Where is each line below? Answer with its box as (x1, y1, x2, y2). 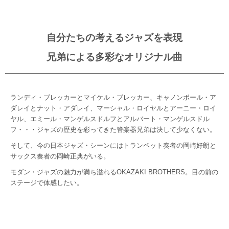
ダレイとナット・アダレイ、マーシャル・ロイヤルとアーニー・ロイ (10, 104, 216, 112)
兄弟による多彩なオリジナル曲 (47, 50, 182, 63)
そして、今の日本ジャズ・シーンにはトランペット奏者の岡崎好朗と (10, 142, 216, 149)
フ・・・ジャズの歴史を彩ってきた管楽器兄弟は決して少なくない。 (10, 126, 216, 133)
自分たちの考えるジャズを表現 (47, 30, 182, 44)
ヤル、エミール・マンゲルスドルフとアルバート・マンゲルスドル (10, 115, 210, 123)
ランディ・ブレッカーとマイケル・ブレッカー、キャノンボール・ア (10, 94, 216, 101)
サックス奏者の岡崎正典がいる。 (10, 152, 110, 160)
